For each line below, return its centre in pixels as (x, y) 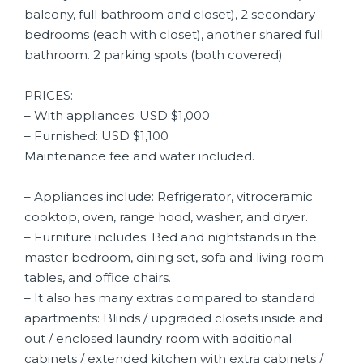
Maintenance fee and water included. (139, 156)
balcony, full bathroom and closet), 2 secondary (170, 14)
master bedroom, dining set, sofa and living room (174, 257)
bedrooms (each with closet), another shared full (174, 34)
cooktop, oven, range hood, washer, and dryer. (166, 217)
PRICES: (49, 95)
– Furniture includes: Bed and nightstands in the (171, 237)
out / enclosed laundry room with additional (158, 338)
